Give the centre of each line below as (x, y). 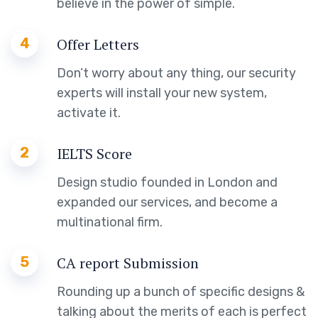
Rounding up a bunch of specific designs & (181, 292)
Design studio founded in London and (167, 183)
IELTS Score (94, 154)
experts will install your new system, (162, 93)
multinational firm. (110, 223)
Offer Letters (98, 45)
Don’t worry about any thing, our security (176, 73)
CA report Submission (128, 263)
